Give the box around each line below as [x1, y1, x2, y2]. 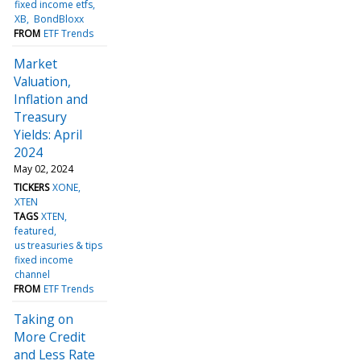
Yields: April [14, 125, 82, 143]
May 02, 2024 [14, 161, 73, 176]
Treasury [14, 107, 67, 126]
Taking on [14, 309, 73, 328]
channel [15, 267, 51, 281]
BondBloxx [33, 11, 84, 26]
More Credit [14, 327, 85, 346]
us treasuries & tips [15, 238, 103, 252]
